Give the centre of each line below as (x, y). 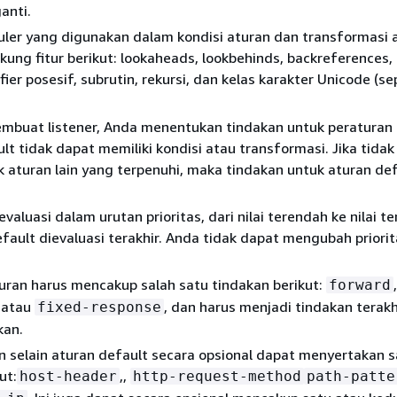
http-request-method (217, 376)
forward (360, 285)
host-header (68, 376)
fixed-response (99, 307)
